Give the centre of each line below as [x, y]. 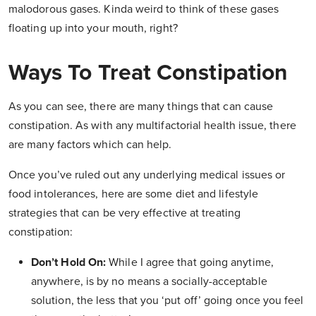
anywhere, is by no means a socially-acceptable [149, 282]
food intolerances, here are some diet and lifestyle [134, 194]
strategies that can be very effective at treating [124, 213]
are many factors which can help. [90, 145]
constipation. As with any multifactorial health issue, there [152, 126]
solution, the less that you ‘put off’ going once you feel [168, 301]
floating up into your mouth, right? [93, 29]
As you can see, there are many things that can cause [141, 107]
